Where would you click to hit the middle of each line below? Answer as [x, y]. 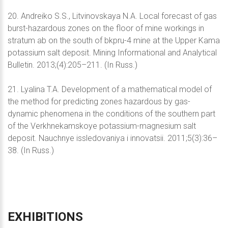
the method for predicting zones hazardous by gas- [99, 101]
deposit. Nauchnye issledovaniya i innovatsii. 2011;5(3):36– [112, 138]
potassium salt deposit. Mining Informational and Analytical [112, 52]
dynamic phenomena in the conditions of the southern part [111, 113]
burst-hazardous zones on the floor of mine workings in [106, 28]
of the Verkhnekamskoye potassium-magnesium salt [102, 126]
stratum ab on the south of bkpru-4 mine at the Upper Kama [114, 40]
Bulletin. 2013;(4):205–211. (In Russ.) [73, 65]
